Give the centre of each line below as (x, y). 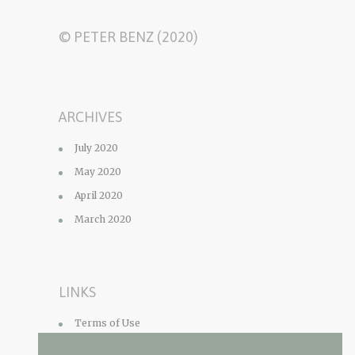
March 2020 (103, 219)
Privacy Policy (109, 347)
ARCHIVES (90, 117)
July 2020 (96, 148)
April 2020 (99, 195)
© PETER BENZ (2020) (128, 37)
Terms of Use (107, 323)
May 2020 (98, 172)
